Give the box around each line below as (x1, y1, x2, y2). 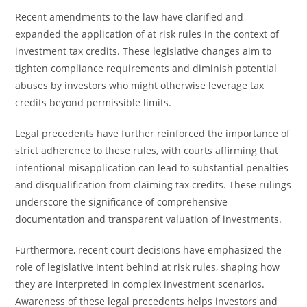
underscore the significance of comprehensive (15, 195, 228, 208)
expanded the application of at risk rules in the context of (15, 27, 280, 40)
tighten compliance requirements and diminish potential (15, 62, 278, 75)
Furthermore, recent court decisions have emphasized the (15, 243, 282, 256)
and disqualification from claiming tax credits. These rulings (15, 178, 292, 191)
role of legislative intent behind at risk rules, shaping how (15, 260, 280, 273)
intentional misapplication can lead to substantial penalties (15, 161, 289, 174)
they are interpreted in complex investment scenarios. (15, 278, 265, 291)
